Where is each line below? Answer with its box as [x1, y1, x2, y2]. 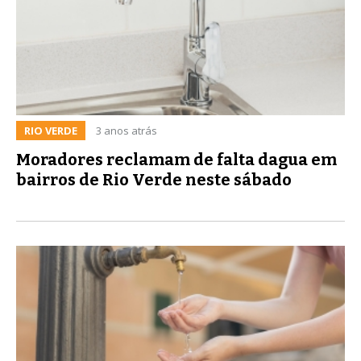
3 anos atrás [96, 122, 157, 138]
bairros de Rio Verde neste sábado [16, 169, 292, 189]
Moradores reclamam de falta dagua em [16, 149, 337, 169]
